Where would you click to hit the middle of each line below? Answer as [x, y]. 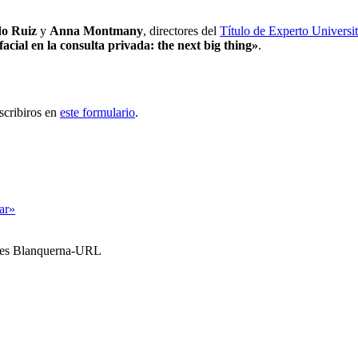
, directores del [181, 30]
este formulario [97, 113]
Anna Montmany [96, 30]
